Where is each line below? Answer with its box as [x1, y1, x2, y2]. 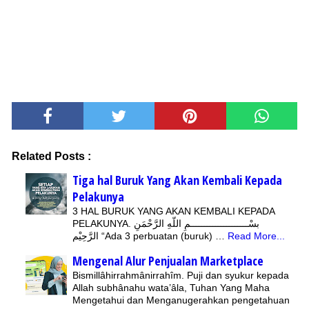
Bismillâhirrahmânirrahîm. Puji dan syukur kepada [72, 270, 289, 281]
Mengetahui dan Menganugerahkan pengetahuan [72, 295, 290, 306]
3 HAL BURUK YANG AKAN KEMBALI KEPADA [72, 206, 275, 217]
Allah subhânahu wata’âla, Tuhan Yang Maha [72, 282, 270, 294]
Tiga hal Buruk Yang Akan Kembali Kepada [72, 172, 282, 189]
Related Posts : [12, 150, 91, 163]
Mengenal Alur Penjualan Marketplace [72, 252, 263, 270]
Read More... [228, 230, 285, 242]
